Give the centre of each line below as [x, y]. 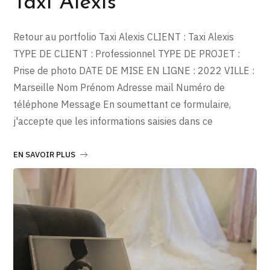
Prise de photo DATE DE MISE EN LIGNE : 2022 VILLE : [134, 70]
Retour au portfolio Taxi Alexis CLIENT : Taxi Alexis [124, 36]
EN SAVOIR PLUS [45, 154]
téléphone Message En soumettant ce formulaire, [122, 104]
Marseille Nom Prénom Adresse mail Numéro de [119, 87]
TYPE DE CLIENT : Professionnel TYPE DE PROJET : [127, 53]
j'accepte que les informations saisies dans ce [113, 121]
